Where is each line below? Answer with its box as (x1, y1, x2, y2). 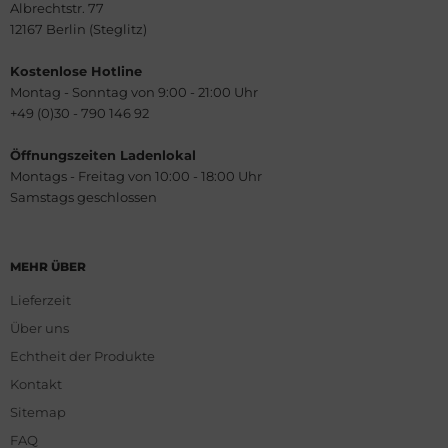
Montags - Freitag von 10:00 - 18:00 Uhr (10, 167, 262, 184)
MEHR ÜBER (10, 258, 86, 274)
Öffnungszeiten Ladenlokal (10, 146, 196, 163)
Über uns (10, 319, 69, 336)
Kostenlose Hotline (10, 62, 142, 79)
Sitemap (10, 403, 66, 420)
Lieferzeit (10, 291, 71, 308)
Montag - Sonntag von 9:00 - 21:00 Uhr (10, 83, 258, 100)
